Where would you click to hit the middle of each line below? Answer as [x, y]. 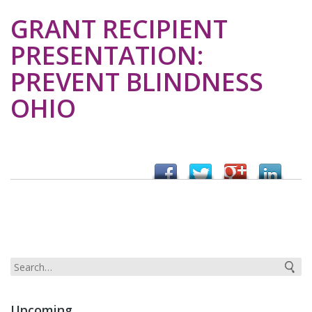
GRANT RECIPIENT [119, 29]
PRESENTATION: [107, 56]
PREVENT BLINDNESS [137, 82]
